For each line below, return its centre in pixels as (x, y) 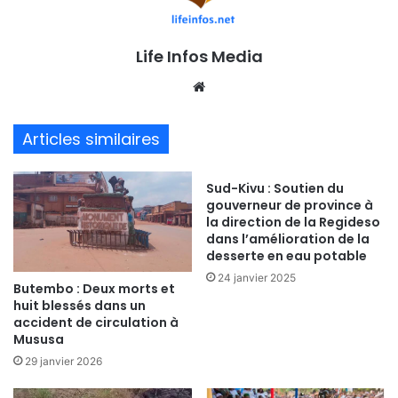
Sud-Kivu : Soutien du (275, 188)
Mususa (39, 340)
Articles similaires (91, 139)
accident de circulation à (96, 323)
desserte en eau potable (287, 255)
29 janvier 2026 (64, 362)
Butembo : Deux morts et (94, 289)
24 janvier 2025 (257, 277)
